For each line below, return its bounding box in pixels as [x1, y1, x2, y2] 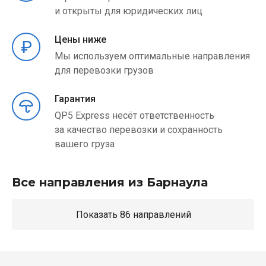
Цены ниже [55, 34, 106, 45]
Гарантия [55, 93, 96, 104]
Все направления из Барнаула [12, 175, 208, 189]
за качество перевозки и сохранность [55, 124, 223, 135]
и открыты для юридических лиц [55, 5, 202, 17]
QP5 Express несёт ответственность [55, 110, 214, 121]
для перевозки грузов [55, 65, 154, 76]
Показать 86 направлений [132, 208, 191, 220]
